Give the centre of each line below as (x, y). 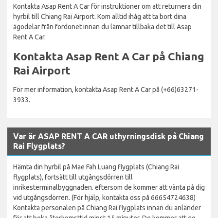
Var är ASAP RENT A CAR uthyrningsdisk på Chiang (109, 136)
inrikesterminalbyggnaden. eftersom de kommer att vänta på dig (109, 187)
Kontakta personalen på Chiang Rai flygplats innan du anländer (107, 208)
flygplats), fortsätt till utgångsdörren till (73, 177)
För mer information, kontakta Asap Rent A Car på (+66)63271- (106, 89)
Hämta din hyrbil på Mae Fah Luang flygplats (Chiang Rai (96, 167)
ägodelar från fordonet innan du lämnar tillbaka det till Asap (102, 27)
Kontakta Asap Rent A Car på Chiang (109, 56)
